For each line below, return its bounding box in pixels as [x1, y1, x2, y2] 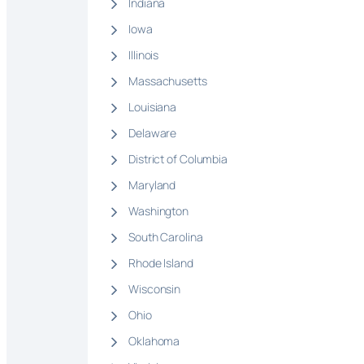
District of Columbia [128, 151, 227, 167]
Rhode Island [128, 255, 193, 271]
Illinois [128, 47, 159, 63]
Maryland [128, 177, 176, 193]
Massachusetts [128, 73, 207, 89]
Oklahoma [128, 333, 180, 349]
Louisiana [128, 99, 177, 115]
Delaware [128, 125, 177, 141]
